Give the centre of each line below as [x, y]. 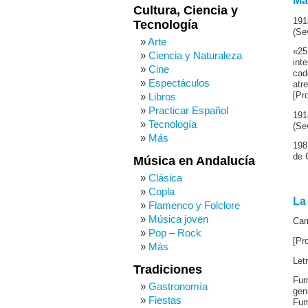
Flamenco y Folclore [194, 205]
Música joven [178, 219]
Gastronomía [178, 286]
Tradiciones [168, 269]
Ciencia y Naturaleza [195, 55]
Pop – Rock [175, 233]
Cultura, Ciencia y [186, 10]
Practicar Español [188, 110]
